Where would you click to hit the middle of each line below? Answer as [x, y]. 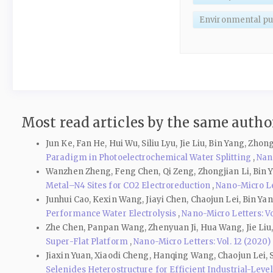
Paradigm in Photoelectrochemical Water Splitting [149, 158]
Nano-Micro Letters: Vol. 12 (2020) [202, 242]
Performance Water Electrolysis [112, 214]
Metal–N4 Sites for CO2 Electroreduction [129, 186]
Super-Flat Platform [88, 242]
